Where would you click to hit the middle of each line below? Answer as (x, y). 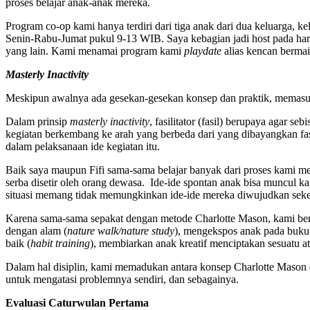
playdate (203, 51)
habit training (60, 244)
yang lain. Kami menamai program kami (95, 51)
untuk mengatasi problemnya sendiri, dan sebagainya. (122, 280)
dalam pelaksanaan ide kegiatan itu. (83, 147)
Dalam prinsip (38, 122)
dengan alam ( (36, 231)
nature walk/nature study (121, 231)
